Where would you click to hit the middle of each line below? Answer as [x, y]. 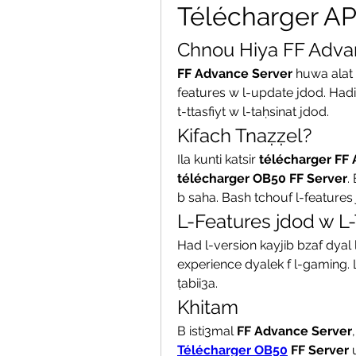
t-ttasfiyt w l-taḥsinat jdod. [253, 112]
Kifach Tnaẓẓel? [244, 135]
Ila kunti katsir [218, 159]
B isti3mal [207, 331]
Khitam [208, 307]
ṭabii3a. [197, 283]
